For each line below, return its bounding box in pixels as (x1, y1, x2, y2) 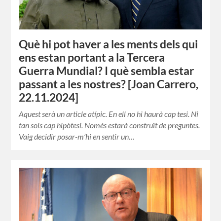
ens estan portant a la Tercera (19, 51, 165, 65)
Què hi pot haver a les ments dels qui (19, 37, 198, 51)
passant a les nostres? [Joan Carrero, (19, 77, 199, 91)
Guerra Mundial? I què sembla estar (19, 64, 194, 78)
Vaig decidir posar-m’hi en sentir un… (19, 132, 135, 142)
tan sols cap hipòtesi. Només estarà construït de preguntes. (19, 120, 200, 130)
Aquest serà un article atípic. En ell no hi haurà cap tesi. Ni (19, 109, 199, 119)
